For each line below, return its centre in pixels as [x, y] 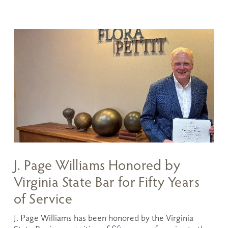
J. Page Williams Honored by [97, 165]
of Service [43, 198]
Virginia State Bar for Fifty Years [107, 182]
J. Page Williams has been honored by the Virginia [103, 218]
